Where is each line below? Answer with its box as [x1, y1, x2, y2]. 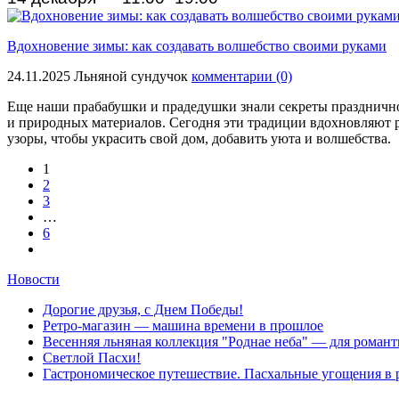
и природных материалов [7, 114, 162, 130]
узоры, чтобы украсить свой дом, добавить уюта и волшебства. [7, 130, 391, 146]
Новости [7, 271, 60, 287]
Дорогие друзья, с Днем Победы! [43, 301, 243, 317]
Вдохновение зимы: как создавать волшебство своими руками [7, 37, 387, 53]
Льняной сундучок [74, 68, 191, 84]
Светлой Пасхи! [43, 349, 141, 365]
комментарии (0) [191, 68, 292, 84]
